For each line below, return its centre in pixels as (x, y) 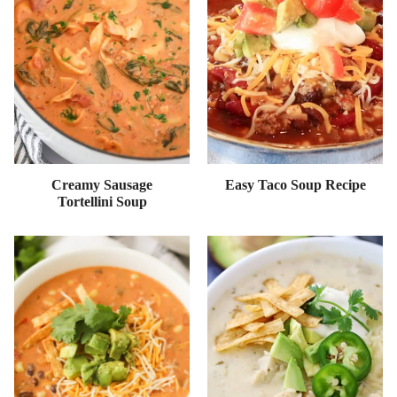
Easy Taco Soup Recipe (295, 184)
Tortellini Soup (102, 201)
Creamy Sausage (102, 184)
